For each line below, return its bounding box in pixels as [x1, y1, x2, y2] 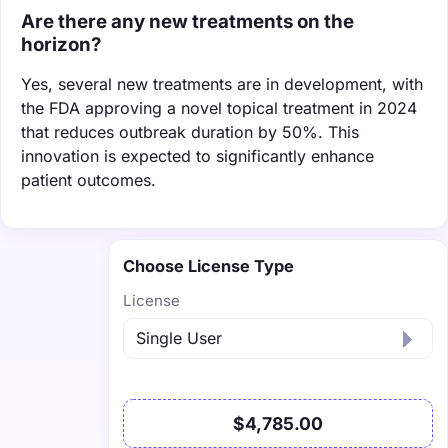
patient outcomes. [21, 169, 156, 190]
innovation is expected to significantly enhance [21, 145, 374, 166]
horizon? [21, 32, 101, 56]
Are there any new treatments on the [21, 9, 354, 33]
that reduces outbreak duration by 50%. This [21, 121, 359, 142]
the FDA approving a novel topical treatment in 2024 [21, 97, 417, 118]
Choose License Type [123, 255, 294, 276]
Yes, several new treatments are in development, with [21, 73, 423, 94]
